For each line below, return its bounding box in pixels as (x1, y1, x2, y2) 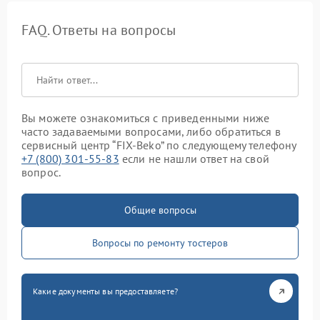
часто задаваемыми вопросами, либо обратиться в (21, 124, 281, 139)
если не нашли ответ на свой (119, 151, 269, 166)
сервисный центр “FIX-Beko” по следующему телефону (21, 138, 296, 153)
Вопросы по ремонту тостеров (92, 236, 228, 250)
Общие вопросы (124, 204, 196, 217)
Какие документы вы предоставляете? (33, 286, 179, 297)
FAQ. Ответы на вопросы (21, 21, 176, 40)
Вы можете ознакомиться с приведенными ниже (21, 111, 270, 126)
